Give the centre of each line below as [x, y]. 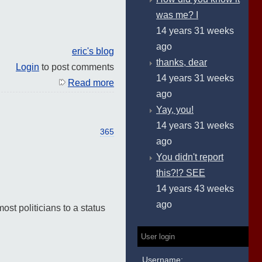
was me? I [177, 15]
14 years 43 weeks [195, 189]
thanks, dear [182, 62]
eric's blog [93, 51]
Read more [91, 82]
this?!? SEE [181, 173]
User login [158, 237]
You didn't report [190, 157]
